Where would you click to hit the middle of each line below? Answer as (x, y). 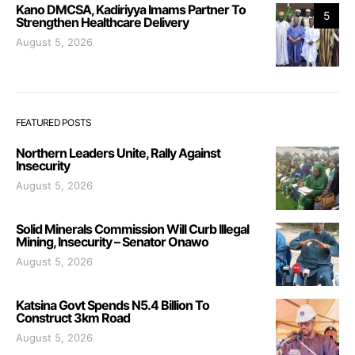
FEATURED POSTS (54, 122)
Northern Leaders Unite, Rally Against (118, 153)
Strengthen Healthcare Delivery (102, 22)
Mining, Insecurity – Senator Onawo (112, 241)
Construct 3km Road (73, 317)
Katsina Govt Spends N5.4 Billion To (113, 305)
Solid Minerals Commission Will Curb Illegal (132, 229)
